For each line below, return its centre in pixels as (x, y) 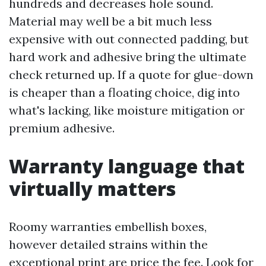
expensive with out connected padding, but (129, 39)
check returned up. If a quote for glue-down (131, 75)
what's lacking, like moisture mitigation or (127, 110)
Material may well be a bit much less (110, 21)
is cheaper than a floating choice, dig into (124, 92)
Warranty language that (127, 166)
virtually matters (92, 189)
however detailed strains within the (108, 244)
